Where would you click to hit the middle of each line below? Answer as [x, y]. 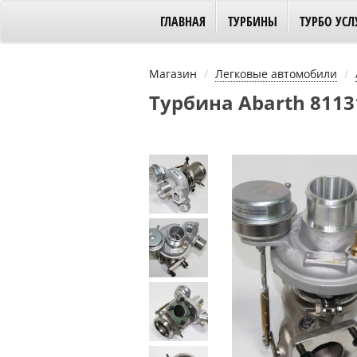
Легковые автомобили [276, 74]
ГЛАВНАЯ [183, 22]
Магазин [173, 74]
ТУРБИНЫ [253, 22]
